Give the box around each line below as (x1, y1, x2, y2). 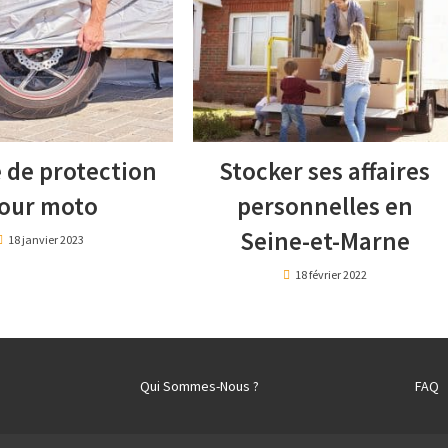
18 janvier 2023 (8, 232, 85, 248)
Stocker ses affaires (219, 155, 431, 188)
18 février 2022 (294, 267, 367, 283)
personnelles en (236, 190, 413, 223)
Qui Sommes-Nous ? (139, 377, 259, 396)
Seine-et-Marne (239, 225, 410, 258)
